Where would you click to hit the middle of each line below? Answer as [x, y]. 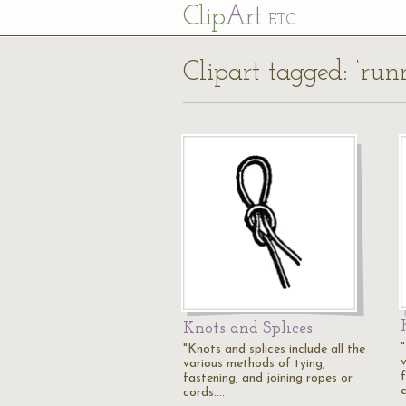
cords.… [204, 393]
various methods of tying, [254, 364]
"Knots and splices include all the [274, 349]
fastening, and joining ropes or [268, 378]
